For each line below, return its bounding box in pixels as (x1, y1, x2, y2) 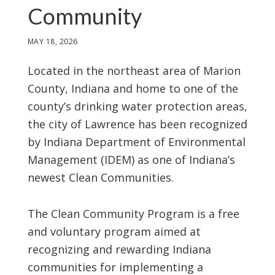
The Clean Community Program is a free (27, 206, 239, 221)
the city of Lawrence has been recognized (27, 116, 247, 131)
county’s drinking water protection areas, (27, 98, 247, 114)
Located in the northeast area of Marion (27, 63, 241, 78)
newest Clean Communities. (27, 169, 174, 185)
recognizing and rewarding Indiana (27, 241, 211, 257)
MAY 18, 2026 (27, 36, 78, 47)
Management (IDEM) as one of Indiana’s (27, 152, 235, 167)
